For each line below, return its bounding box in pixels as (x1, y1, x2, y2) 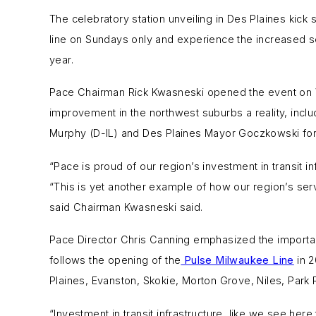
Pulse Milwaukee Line (181, 254, 294, 267)
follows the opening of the (49, 254, 181, 267)
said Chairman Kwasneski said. (49, 200, 203, 213)
